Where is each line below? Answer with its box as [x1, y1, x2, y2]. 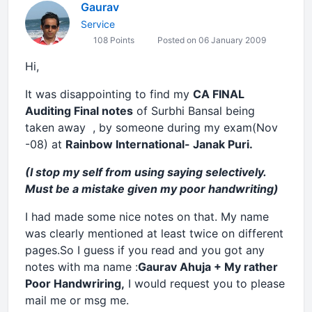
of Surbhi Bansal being [133, 104, 255, 118]
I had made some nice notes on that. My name [25, 210, 269, 224]
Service [81, 18, 115, 30]
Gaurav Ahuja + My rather [138, 260, 278, 274]
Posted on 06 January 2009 [155, 35, 266, 45]
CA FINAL [193, 87, 244, 101]
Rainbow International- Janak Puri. [65, 137, 253, 151]
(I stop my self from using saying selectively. [25, 165, 266, 179]
